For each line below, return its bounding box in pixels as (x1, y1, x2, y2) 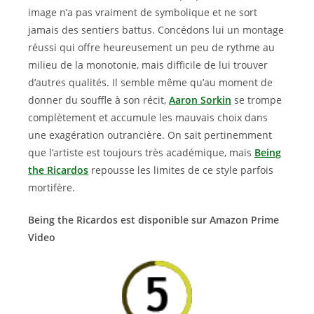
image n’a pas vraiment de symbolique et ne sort (28, 6, 257, 19)
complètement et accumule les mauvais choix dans (28, 111, 268, 124)
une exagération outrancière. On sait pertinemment (28, 128, 272, 142)
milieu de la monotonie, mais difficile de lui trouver (28, 58, 268, 71)
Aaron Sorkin (169, 93, 231, 107)
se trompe (231, 93, 282, 107)
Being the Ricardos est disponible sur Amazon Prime (28, 213, 279, 226)
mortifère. (28, 181, 75, 194)
